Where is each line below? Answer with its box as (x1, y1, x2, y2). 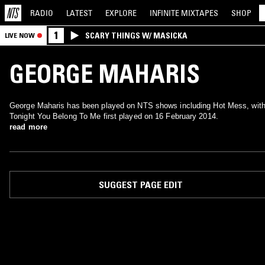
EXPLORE (105, 7, 137, 18)
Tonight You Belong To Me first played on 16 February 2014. (9, 112, 218, 121)
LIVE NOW (5, 31, 35, 40)
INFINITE (150, 7, 181, 18)
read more (9, 122, 47, 131)
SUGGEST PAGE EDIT (98, 179, 183, 190)
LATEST (66, 7, 92, 18)
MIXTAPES (181, 7, 218, 18)
